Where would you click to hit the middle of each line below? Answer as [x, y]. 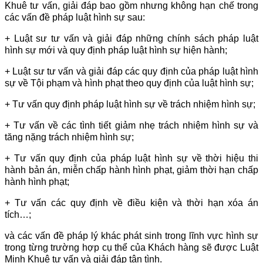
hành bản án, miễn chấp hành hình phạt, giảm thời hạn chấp [131, 170]
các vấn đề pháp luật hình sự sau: [75, 18]
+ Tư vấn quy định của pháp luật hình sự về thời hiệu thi [131, 159]
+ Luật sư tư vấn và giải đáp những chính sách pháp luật [131, 39]
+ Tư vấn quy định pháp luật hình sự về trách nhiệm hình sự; [130, 104]
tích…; [18, 215]
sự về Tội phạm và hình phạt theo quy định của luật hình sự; [129, 83]
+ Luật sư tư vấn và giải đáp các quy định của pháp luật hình [131, 72]
